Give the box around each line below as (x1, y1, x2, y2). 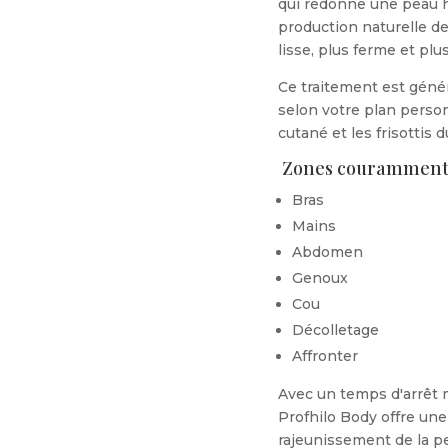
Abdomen (292, 243, 363, 262)
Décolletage (292, 321, 379, 340)
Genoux (292, 269, 348, 288)
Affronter (292, 347, 358, 366)
